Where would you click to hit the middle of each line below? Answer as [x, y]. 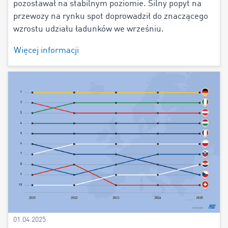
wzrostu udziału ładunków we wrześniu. [89, 29]
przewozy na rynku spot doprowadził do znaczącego [111, 17]
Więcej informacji [46, 51]
